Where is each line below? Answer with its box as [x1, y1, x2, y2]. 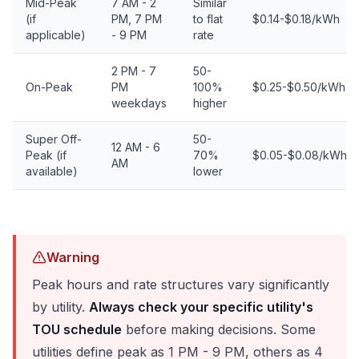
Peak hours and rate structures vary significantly [32, 276, 329, 292]
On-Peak [26, 80, 73, 94]
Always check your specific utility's [89, 299, 313, 315]
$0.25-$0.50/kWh [252, 80, 345, 94]
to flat [193, 12, 223, 26]
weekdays [111, 96, 167, 110]
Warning [46, 249, 99, 265]
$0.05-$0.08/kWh [252, 148, 347, 162]
